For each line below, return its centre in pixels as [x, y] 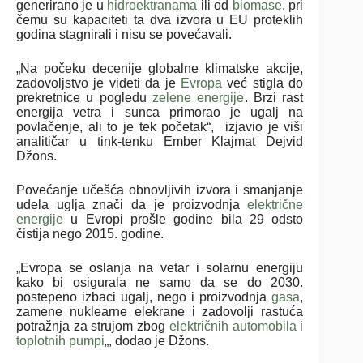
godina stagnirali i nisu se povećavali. [127, 34]
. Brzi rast [274, 97]
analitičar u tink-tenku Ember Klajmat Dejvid [160, 141]
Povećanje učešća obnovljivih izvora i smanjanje [160, 190]
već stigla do [263, 83]
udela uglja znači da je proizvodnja [132, 204]
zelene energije [199, 97]
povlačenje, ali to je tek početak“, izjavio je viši [160, 126]
